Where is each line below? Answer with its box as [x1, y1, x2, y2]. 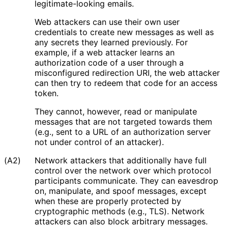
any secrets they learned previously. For [35, 37, 188, 47]
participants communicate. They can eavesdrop [35, 175, 218, 186]
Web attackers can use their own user [35, 16, 180, 27]
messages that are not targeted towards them [35, 116, 212, 127]
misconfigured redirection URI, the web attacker [35, 67, 220, 78]
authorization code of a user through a [35, 57, 184, 68]
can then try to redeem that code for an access [35, 77, 217, 88]
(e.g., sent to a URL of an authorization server [35, 126, 211, 137]
